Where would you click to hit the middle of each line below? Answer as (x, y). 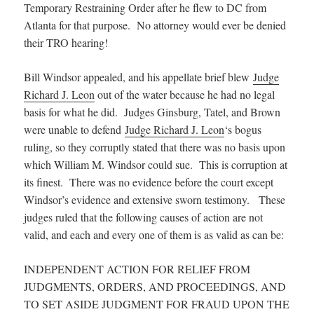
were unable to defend (75, 129)
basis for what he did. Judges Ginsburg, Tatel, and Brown (152, 111)
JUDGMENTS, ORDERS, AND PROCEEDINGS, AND (155, 286)
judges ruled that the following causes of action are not (144, 217)
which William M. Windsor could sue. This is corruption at (156, 164)
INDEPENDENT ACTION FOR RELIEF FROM (137, 268)
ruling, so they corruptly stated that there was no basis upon (155, 146)
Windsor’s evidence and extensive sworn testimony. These (155, 199)
